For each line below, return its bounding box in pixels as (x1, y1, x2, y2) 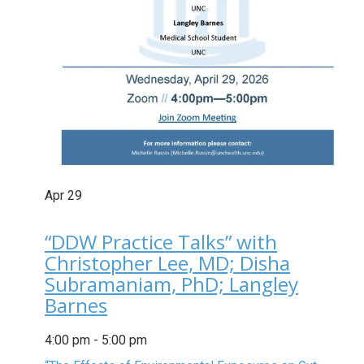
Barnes (45, 292, 107, 319)
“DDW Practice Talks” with (45, 228, 277, 256)
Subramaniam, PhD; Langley (45, 271, 298, 298)
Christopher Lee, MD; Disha (45, 249, 290, 277)
